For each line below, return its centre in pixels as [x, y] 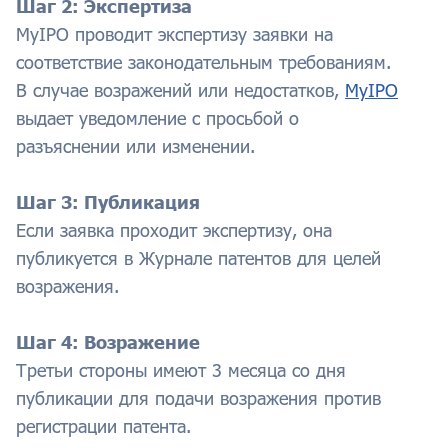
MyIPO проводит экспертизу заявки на [174, 34]
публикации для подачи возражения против [198, 398]
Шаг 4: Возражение [108, 342]
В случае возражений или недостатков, [180, 90]
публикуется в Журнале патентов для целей [198, 258]
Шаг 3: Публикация [108, 202]
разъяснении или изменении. [135, 146]
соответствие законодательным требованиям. [203, 62]
